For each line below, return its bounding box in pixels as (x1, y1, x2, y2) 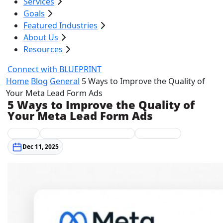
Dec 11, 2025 (22, 142, 59, 151)
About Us (23, 32, 58, 43)
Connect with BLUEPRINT (7, 64, 102, 75)
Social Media (139, 129, 177, 138)
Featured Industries (23, 20, 98, 31)
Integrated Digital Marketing (44, 129, 131, 138)
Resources (23, 44, 63, 55)
